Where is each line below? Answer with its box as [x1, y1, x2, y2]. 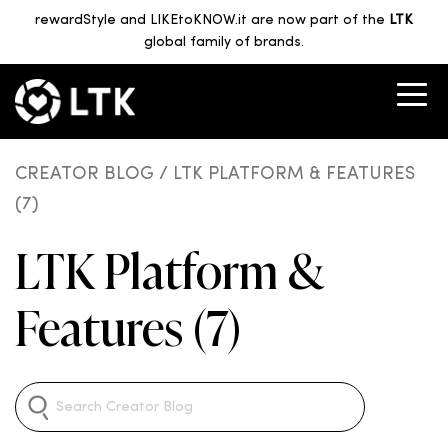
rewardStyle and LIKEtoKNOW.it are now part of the [35, 13, 389, 28]
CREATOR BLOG [15, 165, 154, 184]
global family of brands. [144, 35, 304, 50]
